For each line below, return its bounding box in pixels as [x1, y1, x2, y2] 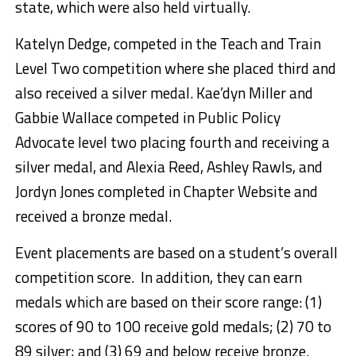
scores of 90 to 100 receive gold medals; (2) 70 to [14, 315, 331, 339]
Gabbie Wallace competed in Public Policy [14, 106, 281, 130]
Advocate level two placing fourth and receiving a [14, 130, 330, 154]
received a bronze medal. [14, 204, 172, 228]
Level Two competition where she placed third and [14, 56, 336, 80]
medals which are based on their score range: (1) [14, 290, 322, 314]
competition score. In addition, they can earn [14, 265, 302, 289]
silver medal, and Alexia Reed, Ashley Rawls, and [14, 155, 323, 179]
